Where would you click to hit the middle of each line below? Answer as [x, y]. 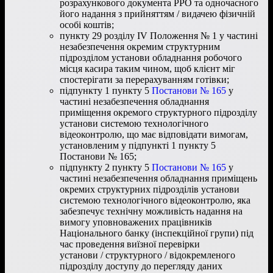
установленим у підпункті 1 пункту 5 [138, 145]
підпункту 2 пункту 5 [106, 167]
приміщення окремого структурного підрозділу [158, 112]
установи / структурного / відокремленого [147, 255]
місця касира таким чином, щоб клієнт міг [147, 68]
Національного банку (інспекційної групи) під [157, 233]
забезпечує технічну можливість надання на [151, 211]
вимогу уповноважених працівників [136, 222]
